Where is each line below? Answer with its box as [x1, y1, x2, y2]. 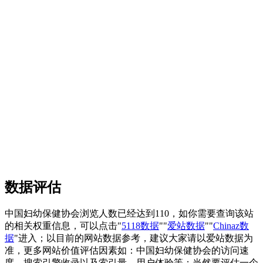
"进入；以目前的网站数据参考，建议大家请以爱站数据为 [14, 233, 253, 244]
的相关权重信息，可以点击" [5, 221, 122, 231]
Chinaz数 [213, 221, 249, 231]
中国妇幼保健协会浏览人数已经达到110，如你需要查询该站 [5, 208, 254, 219]
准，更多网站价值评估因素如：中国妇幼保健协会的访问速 [5, 245, 249, 256]
